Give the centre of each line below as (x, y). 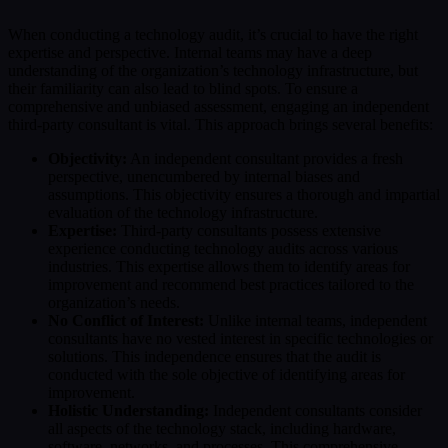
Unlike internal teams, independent (315, 321)
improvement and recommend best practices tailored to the (231, 285)
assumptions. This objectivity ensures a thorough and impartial (244, 195)
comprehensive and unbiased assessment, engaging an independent (218, 107)
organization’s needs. (114, 303)
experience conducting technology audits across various (223, 249)
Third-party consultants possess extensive (249, 231)
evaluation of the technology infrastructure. (183, 213)
